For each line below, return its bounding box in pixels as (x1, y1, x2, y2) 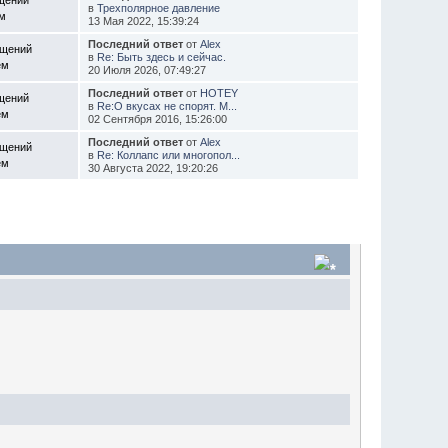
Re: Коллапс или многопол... (96, 148, 240, 161)
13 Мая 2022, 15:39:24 (87, 14, 199, 27)
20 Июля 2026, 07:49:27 (87, 63, 206, 76)
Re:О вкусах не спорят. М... (96, 99, 237, 112)
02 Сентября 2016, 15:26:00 (87, 112, 227, 125)
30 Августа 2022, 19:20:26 (87, 161, 218, 174)
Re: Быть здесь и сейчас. (96, 50, 226, 63)
